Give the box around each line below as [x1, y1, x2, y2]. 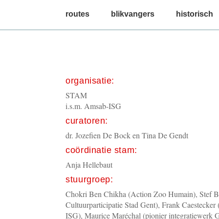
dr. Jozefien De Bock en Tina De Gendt [66, 130, 189, 140]
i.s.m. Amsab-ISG [66, 101, 122, 111]
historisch [176, 10, 214, 18]
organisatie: [66, 76, 114, 86]
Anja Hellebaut [66, 159, 113, 170]
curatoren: [66, 116, 108, 126]
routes [66, 10, 90, 18]
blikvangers [111, 10, 155, 18]
